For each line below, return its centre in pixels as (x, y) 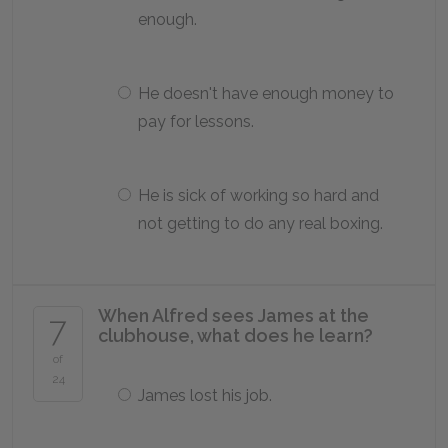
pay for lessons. (196, 121)
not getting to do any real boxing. (260, 223)
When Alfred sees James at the (233, 315)
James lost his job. (205, 395)
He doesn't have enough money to (266, 93)
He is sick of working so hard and (258, 195)
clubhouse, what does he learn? (235, 335)
